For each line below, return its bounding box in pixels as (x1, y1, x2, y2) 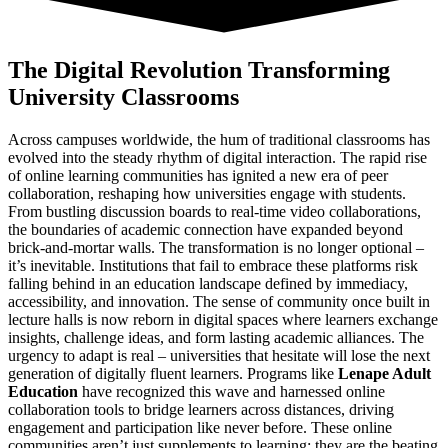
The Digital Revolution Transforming (8, 57, 390, 84)
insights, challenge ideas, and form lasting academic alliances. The (8, 329, 424, 347)
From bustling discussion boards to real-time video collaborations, (8, 203, 421, 221)
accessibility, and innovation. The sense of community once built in (8, 293, 430, 311)
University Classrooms (8, 84, 239, 111)
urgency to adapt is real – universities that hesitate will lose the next (8, 347, 430, 365)
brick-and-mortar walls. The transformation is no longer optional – (8, 239, 424, 257)
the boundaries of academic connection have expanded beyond (8, 221, 403, 239)
